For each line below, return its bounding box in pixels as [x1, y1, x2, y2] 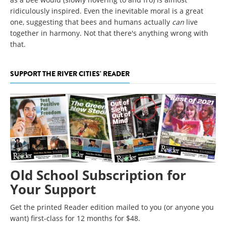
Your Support [10, 180, 96, 199]
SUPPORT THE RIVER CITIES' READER [10, 68, 130, 79]
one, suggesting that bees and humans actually [10, 17, 172, 27]
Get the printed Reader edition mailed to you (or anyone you [10, 202, 214, 212]
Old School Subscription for [10, 166, 186, 185]
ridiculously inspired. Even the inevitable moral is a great [10, 6, 203, 16]
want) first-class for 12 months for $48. [10, 213, 140, 223]
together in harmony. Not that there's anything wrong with [10, 28, 208, 38]
